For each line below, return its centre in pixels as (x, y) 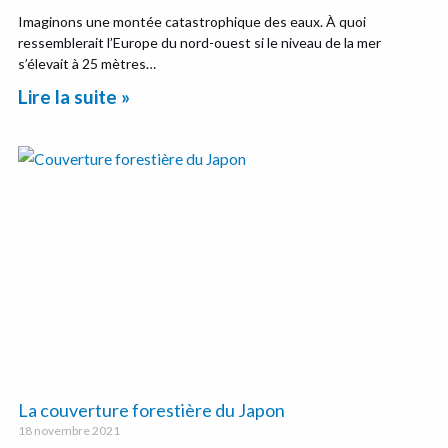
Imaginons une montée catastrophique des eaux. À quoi (192, 21)
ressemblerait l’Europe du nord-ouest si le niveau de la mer (200, 42)
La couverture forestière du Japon (152, 410)
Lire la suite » (74, 96)
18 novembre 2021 (69, 431)
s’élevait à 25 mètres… (87, 63)
